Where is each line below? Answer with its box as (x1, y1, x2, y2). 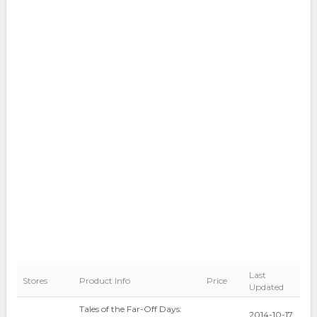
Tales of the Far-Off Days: (79, 304, 182, 314)
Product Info (79, 275, 130, 286)
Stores (22, 275, 47, 286)
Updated (248, 282, 284, 292)
